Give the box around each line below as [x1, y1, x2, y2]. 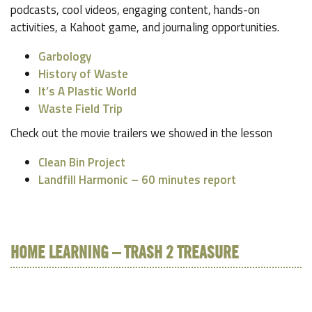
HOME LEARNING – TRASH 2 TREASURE [10, 245, 239, 263]
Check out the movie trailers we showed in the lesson [10, 124, 272, 143]
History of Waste [38, 65, 128, 84]
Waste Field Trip [38, 100, 123, 118]
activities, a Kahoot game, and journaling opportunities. [10, 18, 279, 37]
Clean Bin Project [38, 153, 125, 172]
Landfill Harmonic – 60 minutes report [38, 171, 239, 189]
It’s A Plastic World [38, 82, 136, 101]
